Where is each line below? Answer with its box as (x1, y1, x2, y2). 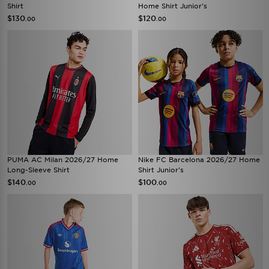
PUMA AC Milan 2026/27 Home (7, 156, 118, 164)
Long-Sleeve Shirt (7, 166, 70, 174)
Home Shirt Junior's (138, 2, 207, 10)
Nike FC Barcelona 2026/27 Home (138, 156, 260, 164)
